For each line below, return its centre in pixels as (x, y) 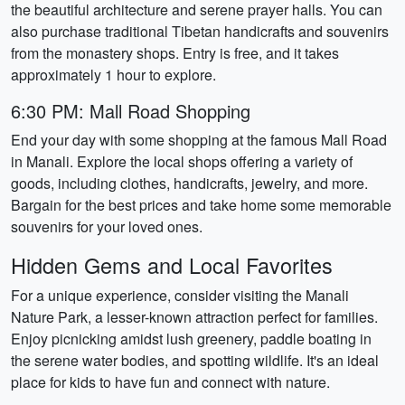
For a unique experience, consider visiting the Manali (180, 295)
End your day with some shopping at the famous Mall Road (199, 140)
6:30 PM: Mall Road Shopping (131, 111)
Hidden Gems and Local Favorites (172, 265)
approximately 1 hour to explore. (113, 75)
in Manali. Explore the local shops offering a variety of (182, 161)
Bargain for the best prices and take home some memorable (201, 205)
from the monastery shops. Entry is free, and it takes (175, 53)
